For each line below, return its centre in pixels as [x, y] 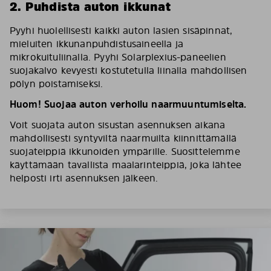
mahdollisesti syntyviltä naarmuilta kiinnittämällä [123, 138]
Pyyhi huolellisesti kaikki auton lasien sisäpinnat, [121, 30]
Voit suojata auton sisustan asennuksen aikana [118, 125]
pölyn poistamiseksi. [57, 83]
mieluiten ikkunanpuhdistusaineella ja [96, 44]
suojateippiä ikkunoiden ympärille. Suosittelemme [125, 151]
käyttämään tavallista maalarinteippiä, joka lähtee [126, 165]
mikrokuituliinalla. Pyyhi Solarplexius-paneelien [118, 57]
